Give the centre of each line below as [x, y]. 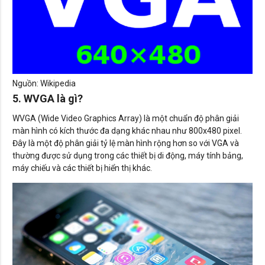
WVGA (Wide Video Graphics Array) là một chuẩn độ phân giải [126, 118]
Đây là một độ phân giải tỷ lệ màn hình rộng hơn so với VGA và [126, 143]
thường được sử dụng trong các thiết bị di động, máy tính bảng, [128, 155]
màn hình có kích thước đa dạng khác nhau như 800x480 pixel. [127, 130]
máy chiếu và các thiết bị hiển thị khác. [82, 168]
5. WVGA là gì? [48, 98]
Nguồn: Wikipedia [44, 83]
